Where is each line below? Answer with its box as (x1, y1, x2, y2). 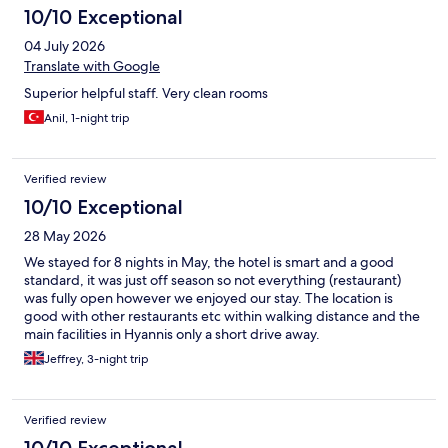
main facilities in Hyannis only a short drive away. (24, 325, 320, 344)
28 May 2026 (24, 227, 106, 246)
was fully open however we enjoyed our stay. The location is (24, 289, 393, 308)
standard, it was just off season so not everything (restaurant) (24, 271, 401, 290)
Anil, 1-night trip (44, 110, 130, 127)
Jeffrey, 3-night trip (44, 351, 149, 368)
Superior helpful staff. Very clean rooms (24, 84, 268, 103)
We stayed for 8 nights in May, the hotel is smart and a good (24, 253, 394, 272)
